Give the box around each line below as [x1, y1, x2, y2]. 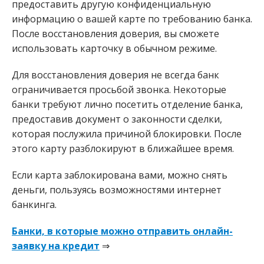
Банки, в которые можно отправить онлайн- [12, 224, 233, 237]
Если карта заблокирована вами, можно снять [12, 168, 227, 181]
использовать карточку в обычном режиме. [12, 41, 217, 55]
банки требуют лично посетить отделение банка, [12, 97, 243, 111]
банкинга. [12, 197, 57, 211]
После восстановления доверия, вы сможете [12, 27, 219, 40]
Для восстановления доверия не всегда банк [12, 68, 219, 81]
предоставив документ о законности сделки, [12, 112, 222, 126]
